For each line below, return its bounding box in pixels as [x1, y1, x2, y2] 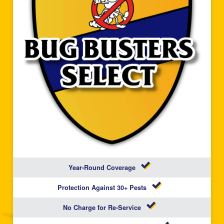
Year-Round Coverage [68, 162, 135, 172]
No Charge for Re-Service [63, 202, 141, 212]
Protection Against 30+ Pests [57, 182, 146, 192]
